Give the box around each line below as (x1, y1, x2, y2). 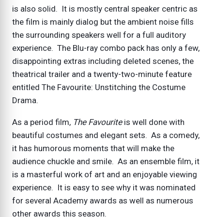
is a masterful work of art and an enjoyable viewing (12, 169, 197, 179)
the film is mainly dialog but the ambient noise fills (12, 16, 194, 27)
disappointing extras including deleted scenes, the (12, 56, 194, 66)
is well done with (122, 117, 185, 127)
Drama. (12, 95, 42, 105)
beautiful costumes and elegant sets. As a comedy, (12, 130, 200, 140)
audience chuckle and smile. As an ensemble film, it (12, 156, 200, 166)
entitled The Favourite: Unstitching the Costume (12, 82, 186, 92)
